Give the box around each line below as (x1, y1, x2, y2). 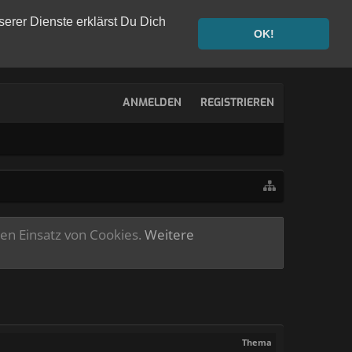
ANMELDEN (123, 95, 181, 110)
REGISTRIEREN (200, 95, 274, 110)
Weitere (145, 225, 194, 244)
